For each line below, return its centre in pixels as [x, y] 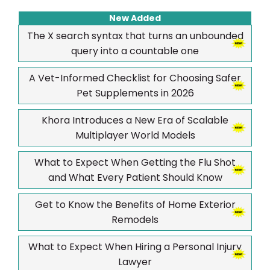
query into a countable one [135, 51]
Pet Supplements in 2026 [135, 93]
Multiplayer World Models [135, 136]
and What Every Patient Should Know [135, 178]
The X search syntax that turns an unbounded [135, 36]
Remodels [135, 220]
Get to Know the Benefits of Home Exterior [135, 205]
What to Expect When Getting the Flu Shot [135, 163]
